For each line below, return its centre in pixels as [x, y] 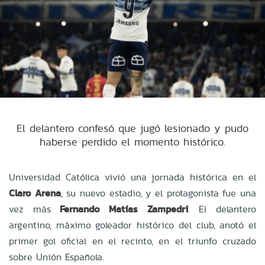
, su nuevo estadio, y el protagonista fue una [159, 193]
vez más [35, 209]
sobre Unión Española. [56, 257]
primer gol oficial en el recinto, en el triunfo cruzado [132, 241]
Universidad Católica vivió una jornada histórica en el [132, 177]
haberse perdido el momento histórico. [132, 141]
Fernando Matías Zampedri [124, 209]
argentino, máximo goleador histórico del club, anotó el [132, 225]
